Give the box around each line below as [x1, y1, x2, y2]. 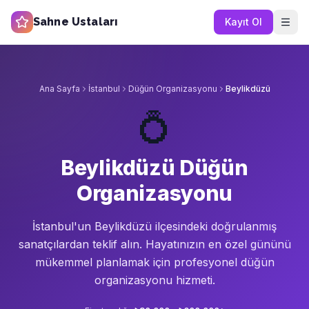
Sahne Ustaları [33, 15, 119, 28]
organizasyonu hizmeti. [94, 273, 215, 287]
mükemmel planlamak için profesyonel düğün [34, 255, 275, 269]
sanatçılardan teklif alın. [18, 237, 146, 251]
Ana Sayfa [39, 83, 80, 94]
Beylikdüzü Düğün [61, 155, 248, 180]
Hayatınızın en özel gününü [145, 237, 291, 251]
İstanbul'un [32, 219, 91, 233]
